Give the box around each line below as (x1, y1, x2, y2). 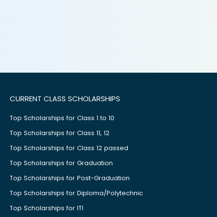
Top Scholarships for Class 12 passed (10, 143, 129, 153)
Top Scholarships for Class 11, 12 (10, 128, 110, 138)
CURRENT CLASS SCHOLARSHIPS (10, 93, 121, 104)
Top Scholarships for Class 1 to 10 (10, 113, 115, 123)
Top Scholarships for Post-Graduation (10, 173, 130, 183)
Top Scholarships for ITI (10, 203, 84, 213)
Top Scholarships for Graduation (10, 158, 113, 168)
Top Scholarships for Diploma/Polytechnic (10, 188, 143, 198)
